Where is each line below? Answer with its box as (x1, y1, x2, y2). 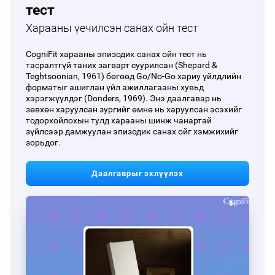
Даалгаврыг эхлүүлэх (91, 169, 184, 179)
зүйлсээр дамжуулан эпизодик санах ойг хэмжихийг (26, 126, 239, 137)
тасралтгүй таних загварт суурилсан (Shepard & (26, 60, 218, 71)
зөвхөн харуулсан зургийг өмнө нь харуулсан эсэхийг (26, 104, 242, 115)
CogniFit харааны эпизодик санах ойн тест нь (26, 49, 207, 60)
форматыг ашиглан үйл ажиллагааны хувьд (26, 82, 204, 93)
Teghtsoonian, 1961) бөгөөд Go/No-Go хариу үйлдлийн (26, 71, 242, 82)
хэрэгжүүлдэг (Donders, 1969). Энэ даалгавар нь (26, 93, 222, 104)
